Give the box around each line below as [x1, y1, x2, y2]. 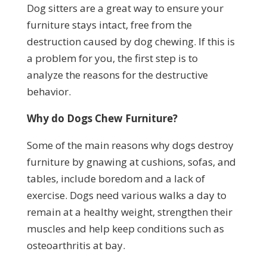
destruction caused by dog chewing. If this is [26, 35, 235, 49]
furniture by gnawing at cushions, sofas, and [26, 155, 236, 169]
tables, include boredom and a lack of [26, 172, 205, 186]
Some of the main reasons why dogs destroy [26, 138, 234, 153]
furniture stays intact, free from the [26, 18, 192, 32]
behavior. [26, 85, 71, 99]
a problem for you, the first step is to [26, 51, 198, 66]
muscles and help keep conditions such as [26, 222, 224, 236]
